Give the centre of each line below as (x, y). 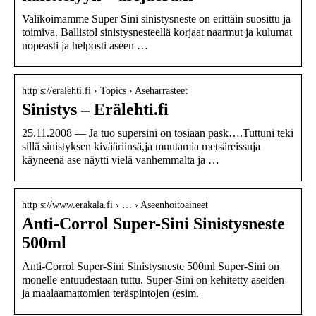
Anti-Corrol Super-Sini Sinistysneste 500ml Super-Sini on (151, 266)
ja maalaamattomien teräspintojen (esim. (110, 293)
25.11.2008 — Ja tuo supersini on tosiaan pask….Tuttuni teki (158, 133)
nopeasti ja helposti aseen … (85, 45)
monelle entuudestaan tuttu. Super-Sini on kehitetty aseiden (153, 279)
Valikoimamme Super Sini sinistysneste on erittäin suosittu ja (156, 18)
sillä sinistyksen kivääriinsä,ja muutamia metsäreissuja (141, 146)
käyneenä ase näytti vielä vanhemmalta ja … (121, 159)
